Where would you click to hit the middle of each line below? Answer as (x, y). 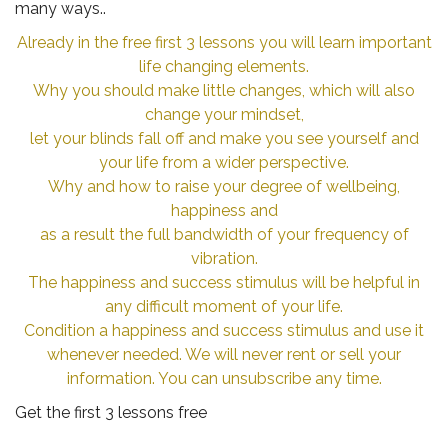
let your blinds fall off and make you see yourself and (224, 138)
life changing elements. (224, 66)
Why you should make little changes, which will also (224, 90)
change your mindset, (224, 114)
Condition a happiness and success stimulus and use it (224, 330)
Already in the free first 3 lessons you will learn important (224, 42)
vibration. (224, 258)
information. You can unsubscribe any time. (224, 378)
